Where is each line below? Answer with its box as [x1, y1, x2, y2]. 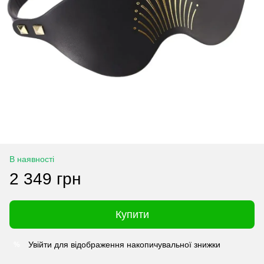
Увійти [28, 240, 52, 249]
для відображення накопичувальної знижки [52, 240, 220, 249]
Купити [115, 209, 149, 220]
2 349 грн [9, 170, 81, 188]
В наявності [9, 154, 54, 164]
